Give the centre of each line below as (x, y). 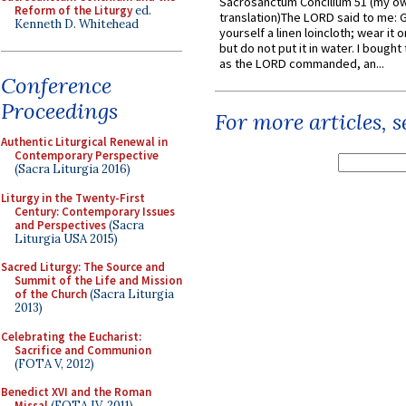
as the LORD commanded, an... (302, 64)
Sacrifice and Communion (83, 350)
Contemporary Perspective (87, 155)
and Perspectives (60, 225)
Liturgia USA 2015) (66, 238)
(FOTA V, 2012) (54, 363)
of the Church (51, 294)
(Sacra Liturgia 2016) (72, 169)
